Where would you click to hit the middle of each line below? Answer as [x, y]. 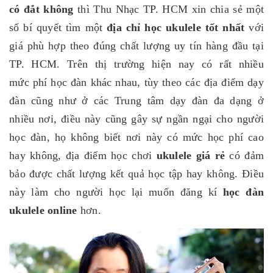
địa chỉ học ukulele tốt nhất [176, 27]
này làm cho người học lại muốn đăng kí [116, 192]
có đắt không [41, 9]
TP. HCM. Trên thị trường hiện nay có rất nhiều [136, 64]
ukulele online [43, 210]
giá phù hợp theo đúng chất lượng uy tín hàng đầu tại [136, 45]
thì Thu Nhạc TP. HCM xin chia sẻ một [168, 9]
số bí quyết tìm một [58, 27]
